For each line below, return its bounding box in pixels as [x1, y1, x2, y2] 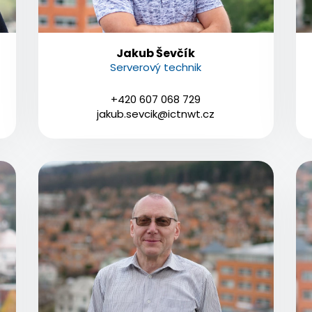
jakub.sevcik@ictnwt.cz [97, 106, 215, 121]
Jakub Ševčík [116, 45, 196, 61]
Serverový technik [110, 59, 202, 75]
